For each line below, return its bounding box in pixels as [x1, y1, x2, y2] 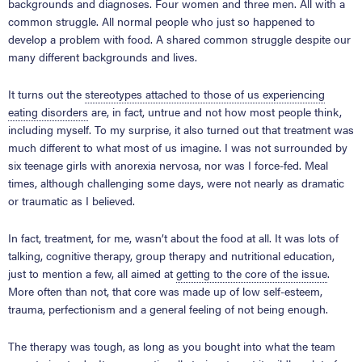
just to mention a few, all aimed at [8, 264, 176, 281]
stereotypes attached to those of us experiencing [85, 85, 325, 102]
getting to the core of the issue [176, 264, 327, 281]
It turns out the [8, 85, 85, 102]
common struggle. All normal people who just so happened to [8, 12, 315, 29]
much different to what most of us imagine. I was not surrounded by [8, 138, 347, 155]
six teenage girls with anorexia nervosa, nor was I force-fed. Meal [8, 156, 328, 173]
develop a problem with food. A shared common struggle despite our [8, 30, 351, 47]
